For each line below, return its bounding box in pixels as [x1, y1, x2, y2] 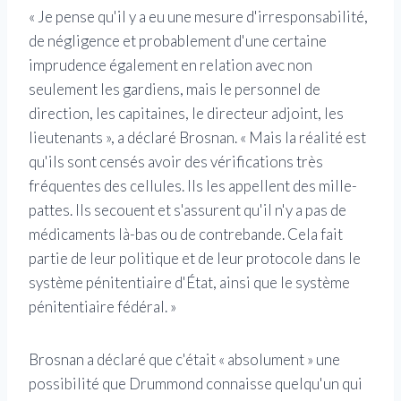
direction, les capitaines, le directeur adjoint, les [29, 104, 344, 124]
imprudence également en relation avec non [29, 55, 312, 75]
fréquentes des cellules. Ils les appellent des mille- [29, 176, 357, 196]
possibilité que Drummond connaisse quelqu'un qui [29, 374, 363, 394]
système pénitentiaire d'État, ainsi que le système [29, 273, 350, 293]
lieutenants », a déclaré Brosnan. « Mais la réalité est [29, 128, 366, 148]
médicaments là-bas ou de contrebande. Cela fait [29, 225, 343, 244]
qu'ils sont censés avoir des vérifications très [29, 152, 323, 172]
